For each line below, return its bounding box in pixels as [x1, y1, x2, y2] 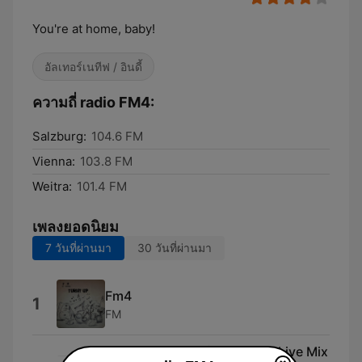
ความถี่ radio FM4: [32, 94, 154, 111]
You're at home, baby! [32, 21, 155, 36]
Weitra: [32, 179, 72, 194]
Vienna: [32, 154, 75, 169]
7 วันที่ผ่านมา [45, 241, 112, 255]
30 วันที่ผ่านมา [137, 241, 212, 255]
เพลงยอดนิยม [32, 218, 119, 235]
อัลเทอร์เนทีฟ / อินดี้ [44, 60, 142, 74]
